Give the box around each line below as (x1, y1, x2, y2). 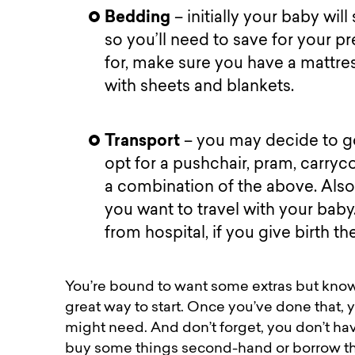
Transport (105, 133, 185, 150)
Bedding (105, 10, 175, 26)
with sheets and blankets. (105, 78, 299, 95)
